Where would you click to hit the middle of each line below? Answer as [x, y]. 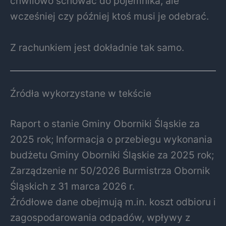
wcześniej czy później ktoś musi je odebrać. [109, 16]
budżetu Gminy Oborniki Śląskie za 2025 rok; [112, 155]
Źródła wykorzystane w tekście [81, 93]
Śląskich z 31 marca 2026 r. [72, 186]
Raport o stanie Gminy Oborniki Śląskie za [105, 123]
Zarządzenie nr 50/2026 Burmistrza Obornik [110, 170]
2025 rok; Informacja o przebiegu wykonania [111, 139]
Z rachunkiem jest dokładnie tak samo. [97, 47]
